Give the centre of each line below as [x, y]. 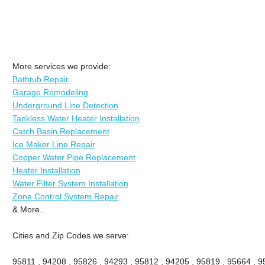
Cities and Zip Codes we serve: [70, 235]
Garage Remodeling [50, 92]
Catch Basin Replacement [61, 131]
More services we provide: [61, 66]
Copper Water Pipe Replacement [74, 157]
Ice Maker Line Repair [54, 144]
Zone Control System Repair [65, 196]
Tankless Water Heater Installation [76, 118]
